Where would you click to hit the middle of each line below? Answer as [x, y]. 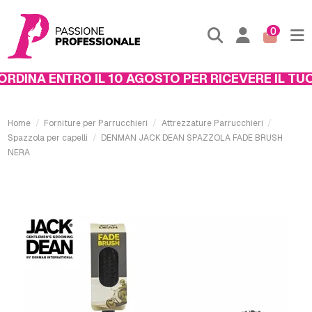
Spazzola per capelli [48, 138]
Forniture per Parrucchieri [96, 123]
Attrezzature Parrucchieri [212, 123]
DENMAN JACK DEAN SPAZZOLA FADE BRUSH [192, 138]
